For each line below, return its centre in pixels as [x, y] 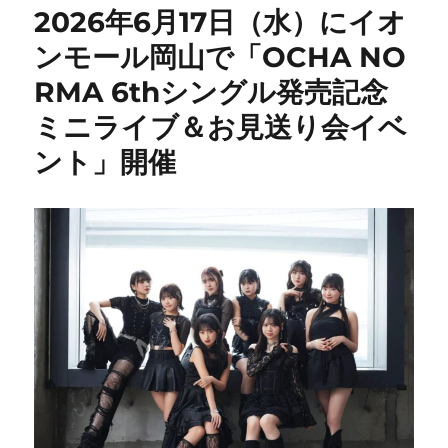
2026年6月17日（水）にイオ [220, 22]
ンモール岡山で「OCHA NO [220, 57]
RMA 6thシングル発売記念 [211, 92]
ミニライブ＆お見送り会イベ [221, 127]
